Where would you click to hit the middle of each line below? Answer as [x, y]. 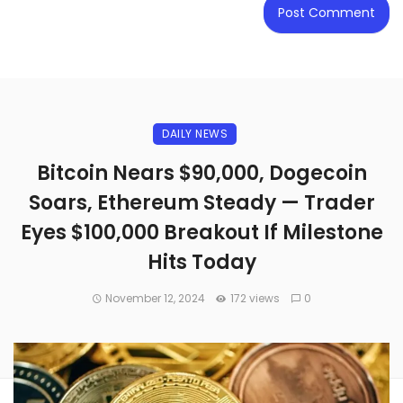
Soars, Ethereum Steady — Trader [201, 203]
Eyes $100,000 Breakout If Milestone [201, 233]
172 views [255, 299]
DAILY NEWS [195, 134]
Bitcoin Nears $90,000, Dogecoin [201, 174]
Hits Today [201, 263]
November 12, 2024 [156, 299]
